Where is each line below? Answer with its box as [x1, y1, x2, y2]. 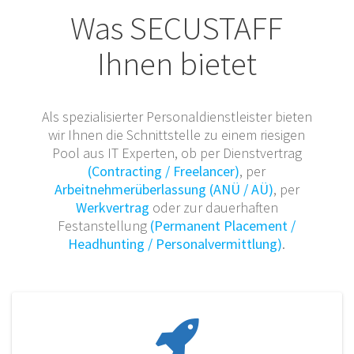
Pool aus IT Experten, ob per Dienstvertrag [51, 144, 302, 163]
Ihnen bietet [96, 43, 257, 85]
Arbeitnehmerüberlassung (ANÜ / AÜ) [54, 180, 273, 199]
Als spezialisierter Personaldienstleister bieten [41, 107, 312, 126]
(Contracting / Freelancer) [88, 162, 240, 181]
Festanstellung [58, 217, 151, 235]
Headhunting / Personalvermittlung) [68, 235, 283, 254]
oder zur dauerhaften [149, 198, 278, 217]
